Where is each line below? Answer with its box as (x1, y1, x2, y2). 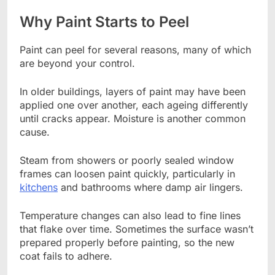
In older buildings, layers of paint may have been (20, 85, 246, 98)
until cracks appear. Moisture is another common (20, 112, 246, 125)
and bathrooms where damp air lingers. (58, 181, 243, 194)
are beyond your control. (20, 57, 135, 70)
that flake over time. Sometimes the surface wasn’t (20, 223, 254, 236)
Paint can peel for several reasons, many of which (20, 44, 251, 56)
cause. (20, 126, 50, 139)
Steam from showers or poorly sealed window (20, 154, 234, 167)
